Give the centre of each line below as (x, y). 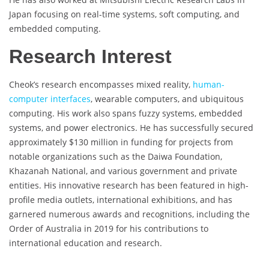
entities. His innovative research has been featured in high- (129, 186)
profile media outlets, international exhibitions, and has (121, 200)
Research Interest (90, 57)
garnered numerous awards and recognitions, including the (129, 214)
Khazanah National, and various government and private (123, 171)
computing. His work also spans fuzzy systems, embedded (126, 113)
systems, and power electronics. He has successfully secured (131, 128)
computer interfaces (50, 99)
